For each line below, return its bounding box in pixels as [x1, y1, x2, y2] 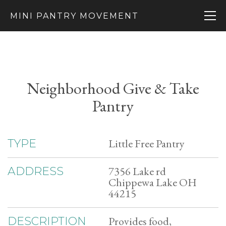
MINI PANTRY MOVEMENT [10, 11, 139, 21]
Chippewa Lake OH [108, 175, 197, 190]
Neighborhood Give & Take [27, 78, 199, 99]
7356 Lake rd [108, 164, 166, 179]
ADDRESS [8, 164, 64, 178]
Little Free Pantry [108, 136, 185, 151]
